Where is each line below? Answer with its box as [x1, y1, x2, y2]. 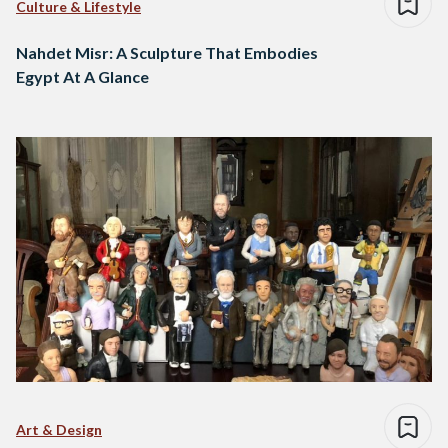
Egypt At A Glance [16, 67, 149, 87]
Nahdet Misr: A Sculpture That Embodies [16, 43, 318, 63]
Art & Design [16, 421, 102, 439]
